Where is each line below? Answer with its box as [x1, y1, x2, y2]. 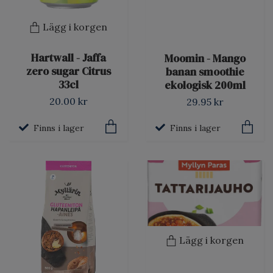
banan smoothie [165, 64, 244, 79]
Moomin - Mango [164, 51, 246, 66]
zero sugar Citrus [26, 64, 111, 79]
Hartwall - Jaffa [30, 51, 106, 66]
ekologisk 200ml [164, 77, 246, 93]
